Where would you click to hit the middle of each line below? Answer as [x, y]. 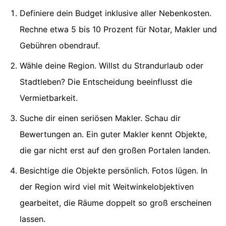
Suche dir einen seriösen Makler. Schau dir [100, 118]
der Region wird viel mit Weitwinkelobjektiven [107, 186]
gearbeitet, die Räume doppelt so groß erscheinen [116, 203]
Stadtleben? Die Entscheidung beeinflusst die [106, 81]
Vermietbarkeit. [49, 98]
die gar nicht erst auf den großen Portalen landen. [115, 150]
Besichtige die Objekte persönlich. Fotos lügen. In [114, 170]
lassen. [33, 219]
